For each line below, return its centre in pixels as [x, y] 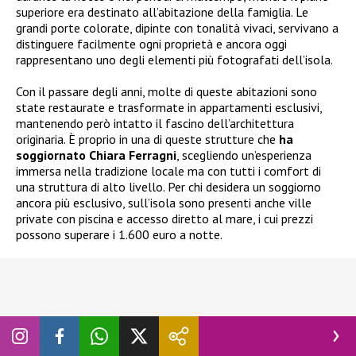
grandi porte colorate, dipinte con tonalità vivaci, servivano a [177, 28]
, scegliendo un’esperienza [244, 155]
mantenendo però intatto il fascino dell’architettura [155, 124]
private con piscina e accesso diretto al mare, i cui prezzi [164, 219]
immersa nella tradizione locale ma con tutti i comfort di [168, 171]
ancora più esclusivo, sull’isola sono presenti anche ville [164, 203]
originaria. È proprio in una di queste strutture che [147, 139]
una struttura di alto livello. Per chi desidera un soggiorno [168, 187]
